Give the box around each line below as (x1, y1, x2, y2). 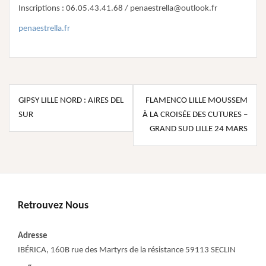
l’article (8, 123, 63, 142)
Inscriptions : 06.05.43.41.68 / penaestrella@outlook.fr (18, 4, 217, 14)
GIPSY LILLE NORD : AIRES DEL (18, 96, 123, 106)
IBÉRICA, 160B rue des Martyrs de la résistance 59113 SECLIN (18, 246, 236, 255)
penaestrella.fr (18, 24, 70, 34)
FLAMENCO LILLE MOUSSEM (145, 96, 248, 106)
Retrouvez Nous (18, 200, 88, 212)
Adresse (18, 232, 47, 241)
